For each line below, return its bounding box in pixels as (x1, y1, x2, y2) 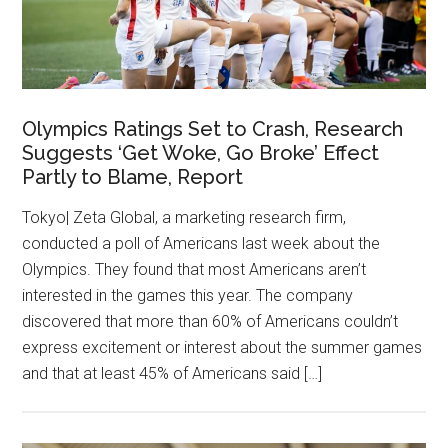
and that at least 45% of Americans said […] (22, 363, 323, 383)
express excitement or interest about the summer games (22, 337, 423, 357)
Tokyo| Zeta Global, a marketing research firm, (22, 207, 347, 227)
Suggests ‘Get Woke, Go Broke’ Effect (22, 140, 380, 165)
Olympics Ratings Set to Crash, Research (22, 116, 404, 141)
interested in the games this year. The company (22, 285, 354, 305)
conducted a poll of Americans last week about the (22, 233, 381, 253)
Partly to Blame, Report (22, 164, 244, 189)
